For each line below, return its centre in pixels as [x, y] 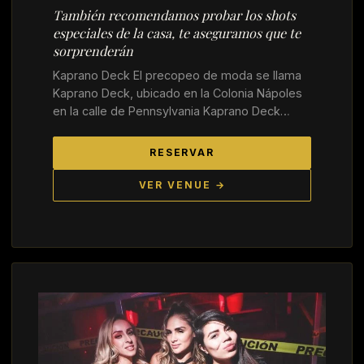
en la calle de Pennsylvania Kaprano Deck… [171, 111]
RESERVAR [182, 153]
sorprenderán [93, 51]
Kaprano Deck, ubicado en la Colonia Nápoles [178, 93]
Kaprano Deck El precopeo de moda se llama [177, 76]
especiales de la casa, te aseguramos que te [177, 33]
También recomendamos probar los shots [174, 15]
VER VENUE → [182, 186]
